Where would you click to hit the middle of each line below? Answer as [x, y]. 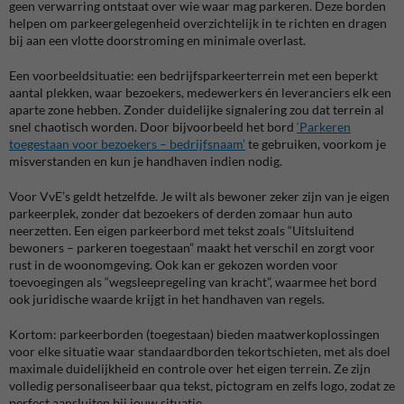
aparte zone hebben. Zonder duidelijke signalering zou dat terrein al [197, 109]
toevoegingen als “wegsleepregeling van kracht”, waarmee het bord [193, 281]
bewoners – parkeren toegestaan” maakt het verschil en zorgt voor [192, 247]
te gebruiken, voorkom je [316, 143]
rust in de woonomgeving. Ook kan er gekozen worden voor [174, 264]
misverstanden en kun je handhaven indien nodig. [146, 161]
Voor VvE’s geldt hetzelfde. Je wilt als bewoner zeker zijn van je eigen [199, 196]
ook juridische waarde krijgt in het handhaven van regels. [167, 298]
